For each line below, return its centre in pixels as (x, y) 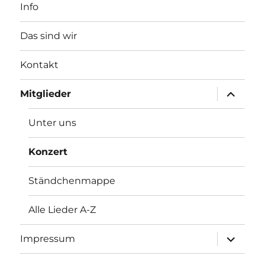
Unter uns (53, 123)
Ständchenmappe (72, 181)
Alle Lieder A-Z (62, 210)
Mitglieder (46, 94)
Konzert (48, 152)
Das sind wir (49, 36)
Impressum (48, 239)
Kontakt (40, 65)
